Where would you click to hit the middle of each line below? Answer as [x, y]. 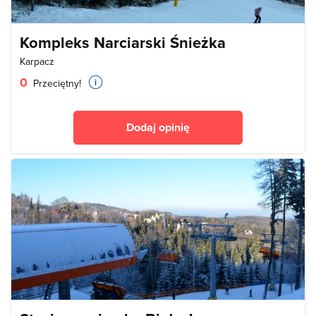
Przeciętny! [56, 83]
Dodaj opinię [158, 127]
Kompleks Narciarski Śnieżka [123, 42]
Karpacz [37, 61]
